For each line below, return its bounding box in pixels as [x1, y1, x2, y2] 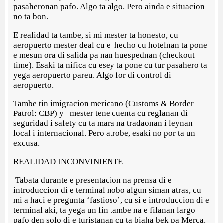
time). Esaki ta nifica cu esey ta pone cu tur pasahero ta [13, 60, 208, 70]
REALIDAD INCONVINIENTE [13, 157, 123, 167]
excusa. [13, 138, 42, 148]
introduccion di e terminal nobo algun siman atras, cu [13, 185, 202, 195]
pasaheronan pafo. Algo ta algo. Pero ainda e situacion [13, 2, 205, 12]
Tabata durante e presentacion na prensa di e [13, 175, 172, 185]
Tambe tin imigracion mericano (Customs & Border [13, 99, 194, 109]
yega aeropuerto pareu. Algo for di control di [13, 70, 172, 80]
